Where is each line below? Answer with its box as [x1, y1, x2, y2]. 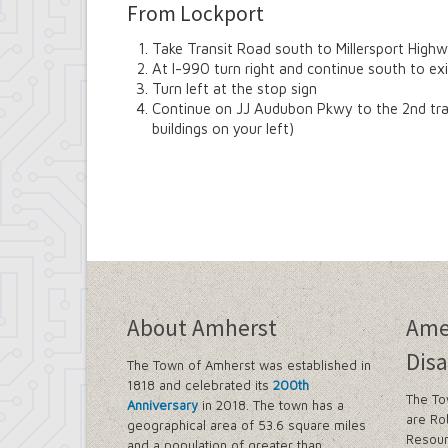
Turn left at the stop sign [152, 79, 317, 97]
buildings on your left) [152, 119, 294, 137]
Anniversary [127, 396, 198, 413]
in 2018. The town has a [198, 396, 344, 413]
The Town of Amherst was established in [127, 356, 371, 373]
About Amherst [127, 312, 277, 342]
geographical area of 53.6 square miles [127, 416, 366, 433]
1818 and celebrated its [127, 376, 273, 393]
